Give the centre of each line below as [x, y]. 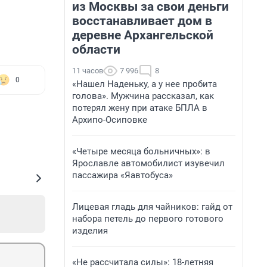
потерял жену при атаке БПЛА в [140, 108]
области [96, 49]
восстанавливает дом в [142, 21]
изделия [90, 231]
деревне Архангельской [143, 35]
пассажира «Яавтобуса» [122, 175]
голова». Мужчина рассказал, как [143, 96]
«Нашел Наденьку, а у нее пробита [145, 84]
